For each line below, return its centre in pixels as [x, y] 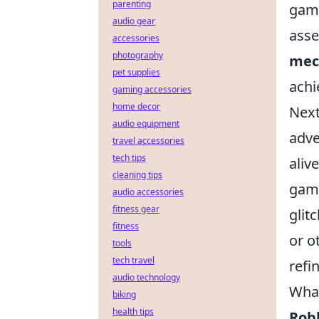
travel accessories [148, 141]
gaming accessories [152, 89]
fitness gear [136, 209]
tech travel [134, 260]
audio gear [134, 21]
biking [124, 294]
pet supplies [136, 72]
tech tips [129, 158]
